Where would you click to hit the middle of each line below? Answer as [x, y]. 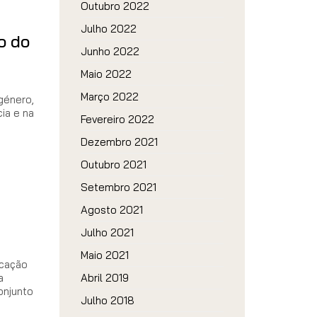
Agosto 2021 [111, 210]
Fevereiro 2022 [117, 119]
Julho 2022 [108, 29]
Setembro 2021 [118, 187]
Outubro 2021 [113, 165]
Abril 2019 [104, 278]
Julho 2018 [107, 300]
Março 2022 [109, 97]
